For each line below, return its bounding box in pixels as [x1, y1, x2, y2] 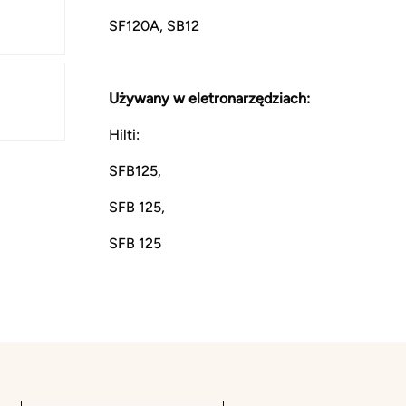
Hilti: [109, 125, 140, 143]
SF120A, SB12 [109, 16, 199, 34]
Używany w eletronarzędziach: [109, 89, 314, 107]
